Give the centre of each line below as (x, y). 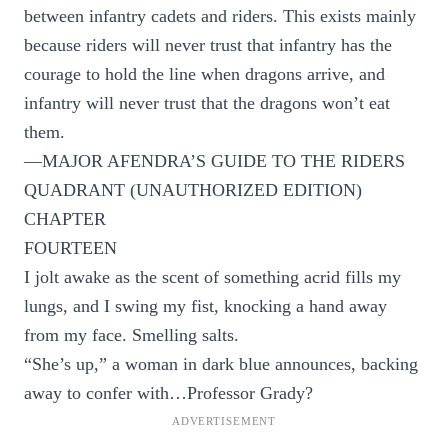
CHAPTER (65, 219)
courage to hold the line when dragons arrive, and (204, 74)
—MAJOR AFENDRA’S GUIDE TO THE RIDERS (214, 161)
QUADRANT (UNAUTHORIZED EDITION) (193, 190)
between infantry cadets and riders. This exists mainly (220, 16)
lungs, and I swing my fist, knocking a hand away (205, 306)
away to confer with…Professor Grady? (168, 393)
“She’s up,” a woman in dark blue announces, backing (221, 364)
